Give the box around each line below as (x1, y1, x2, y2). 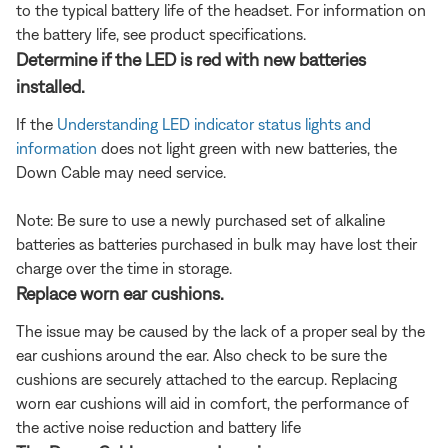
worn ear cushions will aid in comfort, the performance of (16, 394, 409, 413)
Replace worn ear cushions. (16, 283, 224, 305)
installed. (16, 76, 85, 98)
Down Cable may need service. (16, 163, 226, 182)
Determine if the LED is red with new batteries (16, 49, 366, 71)
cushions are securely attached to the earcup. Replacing (16, 370, 397, 389)
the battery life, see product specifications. (16, 25, 306, 44)
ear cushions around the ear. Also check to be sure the (16, 346, 387, 365)
